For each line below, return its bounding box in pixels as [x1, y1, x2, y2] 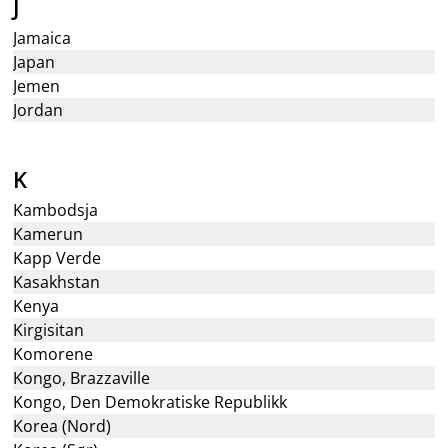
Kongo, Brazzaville [13, 367, 151, 389]
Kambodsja [13, 199, 99, 221]
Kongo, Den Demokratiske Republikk [13, 391, 288, 413]
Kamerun [13, 223, 84, 245]
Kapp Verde [13, 247, 102, 269]
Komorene [13, 343, 94, 365]
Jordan [13, 99, 64, 121]
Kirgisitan [13, 319, 85, 341]
